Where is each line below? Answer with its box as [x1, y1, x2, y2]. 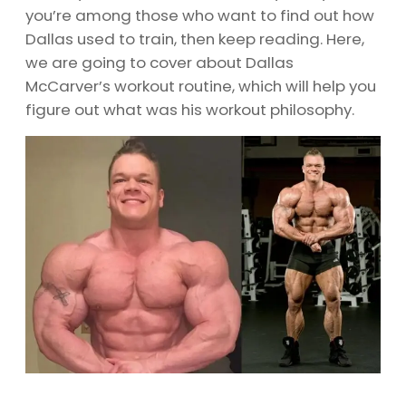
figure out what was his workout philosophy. [25, 98, 354, 121]
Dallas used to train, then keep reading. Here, [25, 27, 364, 50]
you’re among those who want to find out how [25, 4, 374, 26]
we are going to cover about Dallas [25, 51, 294, 73]
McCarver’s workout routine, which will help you [25, 74, 376, 97]
